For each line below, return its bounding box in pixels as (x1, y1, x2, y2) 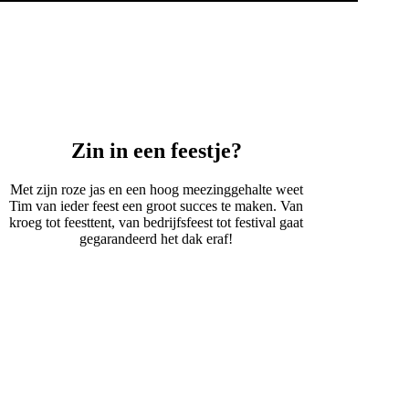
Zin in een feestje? (70, 138, 242, 163)
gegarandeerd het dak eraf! (79, 230, 234, 246)
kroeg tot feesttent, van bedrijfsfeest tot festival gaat (9, 214, 304, 230)
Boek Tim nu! (116, 269, 197, 286)
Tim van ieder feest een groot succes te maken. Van (9, 197, 304, 214)
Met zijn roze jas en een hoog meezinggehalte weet (9, 181, 303, 197)
